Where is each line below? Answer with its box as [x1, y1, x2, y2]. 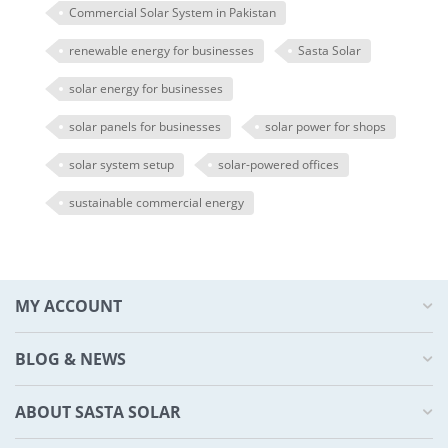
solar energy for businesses [69, 80, 223, 97]
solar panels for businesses [69, 118, 221, 135]
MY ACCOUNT [15, 295, 122, 317]
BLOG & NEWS [15, 348, 126, 370]
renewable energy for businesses [69, 42, 254, 59]
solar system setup [69, 156, 174, 173]
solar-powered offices [218, 156, 339, 173]
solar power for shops [265, 118, 386, 135]
